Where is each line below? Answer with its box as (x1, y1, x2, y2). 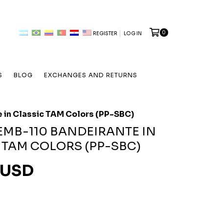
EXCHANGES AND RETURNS (44, 71, 137, 79)
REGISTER (92, 30, 117, 37)
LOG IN (123, 30, 142, 37)
